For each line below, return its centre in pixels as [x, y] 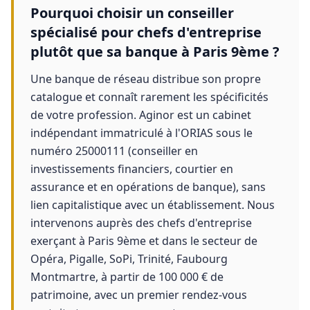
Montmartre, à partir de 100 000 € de [127, 277]
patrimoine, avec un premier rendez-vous [139, 295]
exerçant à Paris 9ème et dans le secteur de [144, 241]
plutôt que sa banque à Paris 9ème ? [155, 52]
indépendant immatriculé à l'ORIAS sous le [142, 133]
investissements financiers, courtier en [132, 169]
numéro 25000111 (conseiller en [114, 151]
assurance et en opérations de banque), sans [148, 187]
